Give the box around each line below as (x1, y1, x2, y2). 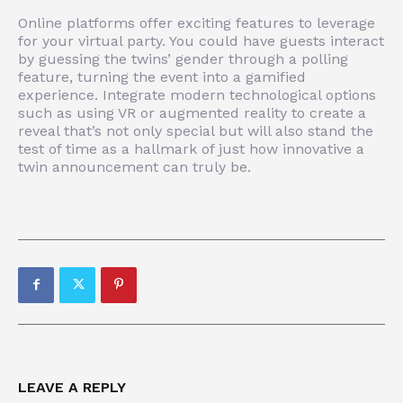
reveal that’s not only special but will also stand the (18, 121, 373, 139)
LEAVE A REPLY (18, 378, 126, 396)
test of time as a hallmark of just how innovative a (18, 139, 364, 157)
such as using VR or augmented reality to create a (18, 103, 366, 121)
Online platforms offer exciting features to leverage (18, 13, 375, 31)
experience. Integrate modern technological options (18, 85, 376, 103)
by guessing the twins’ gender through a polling (18, 49, 348, 67)
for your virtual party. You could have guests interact (18, 31, 384, 49)
